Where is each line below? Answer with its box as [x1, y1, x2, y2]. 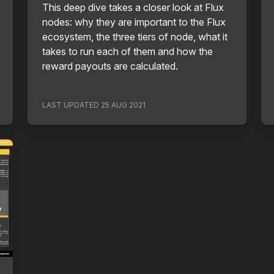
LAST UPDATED [42, 100, 102, 109]
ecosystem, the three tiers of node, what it [42, 31, 228, 43]
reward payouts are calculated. [42, 60, 179, 72]
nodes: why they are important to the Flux [42, 16, 226, 28]
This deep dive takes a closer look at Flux [42, 1, 224, 13]
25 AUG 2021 [101, 100, 146, 109]
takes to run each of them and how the [42, 45, 213, 57]
